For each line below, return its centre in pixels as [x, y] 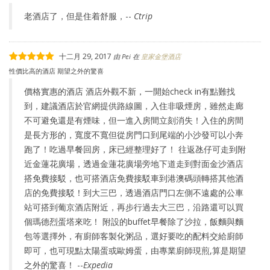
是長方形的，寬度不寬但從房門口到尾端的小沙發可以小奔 [134, 135]
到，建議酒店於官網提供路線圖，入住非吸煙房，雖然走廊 [134, 106]
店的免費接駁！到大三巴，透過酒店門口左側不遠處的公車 [134, 193]
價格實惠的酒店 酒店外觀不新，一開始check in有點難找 [130, 91]
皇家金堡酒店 [161, 56]
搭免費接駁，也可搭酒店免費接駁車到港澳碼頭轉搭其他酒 [134, 178]
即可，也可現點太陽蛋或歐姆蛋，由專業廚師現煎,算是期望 [135, 250]
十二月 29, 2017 [85, 56]
